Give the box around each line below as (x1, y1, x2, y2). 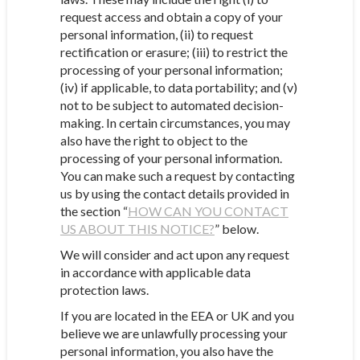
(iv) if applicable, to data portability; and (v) (59, 80, 297, 95)
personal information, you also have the (59, 343, 273, 358)
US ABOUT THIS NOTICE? (59, 221, 215, 236)
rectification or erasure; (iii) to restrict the (59, 44, 288, 59)
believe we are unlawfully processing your (59, 325, 288, 341)
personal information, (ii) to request (59, 27, 253, 42)
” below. (214, 221, 259, 236)
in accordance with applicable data (59, 264, 251, 280)
